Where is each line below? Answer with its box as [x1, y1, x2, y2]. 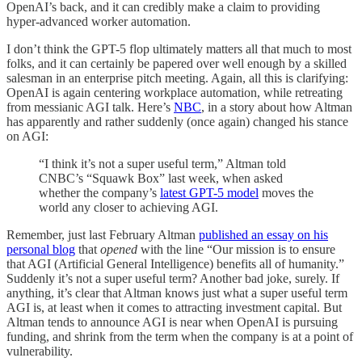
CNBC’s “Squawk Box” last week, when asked [39, 170, 283, 185]
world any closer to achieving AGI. [39, 200, 218, 214]
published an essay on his [199, 227, 328, 242]
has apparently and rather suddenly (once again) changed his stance [6, 114, 348, 128]
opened [100, 242, 141, 256]
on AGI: [6, 128, 48, 143]
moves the [259, 185, 314, 200]
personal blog [6, 242, 75, 256]
